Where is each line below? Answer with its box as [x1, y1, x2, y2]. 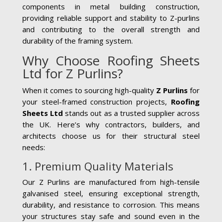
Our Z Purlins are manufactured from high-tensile [22, 176, 200, 187]
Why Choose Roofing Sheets [22, 51, 200, 69]
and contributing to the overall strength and [22, 24, 200, 34]
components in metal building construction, [22, 1, 200, 11]
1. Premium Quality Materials [22, 158, 173, 173]
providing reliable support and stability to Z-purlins [22, 12, 200, 23]
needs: [22, 142, 45, 152]
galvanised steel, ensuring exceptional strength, [22, 188, 200, 198]
